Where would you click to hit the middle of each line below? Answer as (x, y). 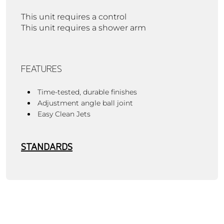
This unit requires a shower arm (83, 27)
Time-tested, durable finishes (87, 92)
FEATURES (41, 68)
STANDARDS (47, 146)
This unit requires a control (74, 16)
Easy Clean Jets (64, 114)
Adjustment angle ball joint (85, 103)
